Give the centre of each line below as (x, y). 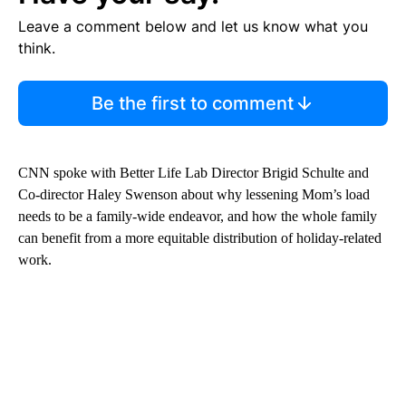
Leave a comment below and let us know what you (193, 26)
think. (37, 48)
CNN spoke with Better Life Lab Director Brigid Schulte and (193, 172)
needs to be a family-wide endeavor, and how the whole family (198, 216)
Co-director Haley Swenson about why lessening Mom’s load (194, 194)
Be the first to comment (192, 103)
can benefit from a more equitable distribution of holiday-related (200, 237)
